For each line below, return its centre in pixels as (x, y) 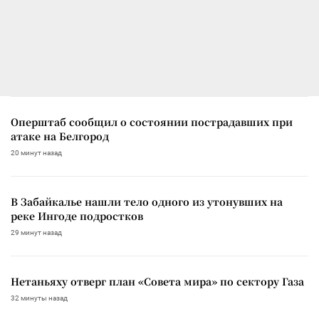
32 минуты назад (39, 298)
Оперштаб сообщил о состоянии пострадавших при (152, 121)
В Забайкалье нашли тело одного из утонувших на (147, 201)
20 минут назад (36, 152)
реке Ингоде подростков (77, 215)
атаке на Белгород (60, 136)
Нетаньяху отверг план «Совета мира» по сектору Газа (157, 281)
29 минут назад (36, 232)
